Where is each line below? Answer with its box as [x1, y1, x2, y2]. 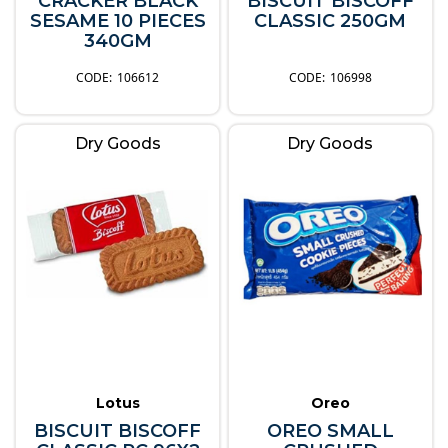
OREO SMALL [266, 419, 394, 442]
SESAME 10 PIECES [29, 10, 206, 33]
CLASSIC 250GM [254, 10, 407, 33]
